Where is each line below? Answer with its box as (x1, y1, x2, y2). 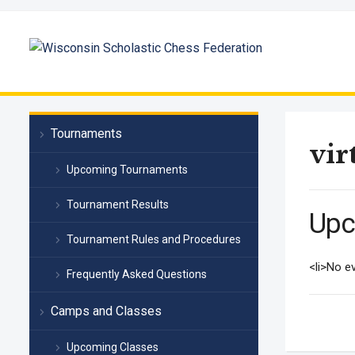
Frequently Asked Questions (67, 268, 207, 281)
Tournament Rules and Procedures (67, 233, 241, 246)
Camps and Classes (51, 303, 162, 319)
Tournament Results (67, 198, 169, 211)
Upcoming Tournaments (67, 163, 188, 176)
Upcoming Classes (67, 341, 158, 353)
